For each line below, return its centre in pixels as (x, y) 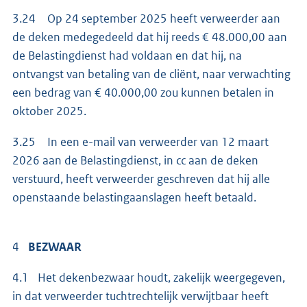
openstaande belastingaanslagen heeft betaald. (135, 198)
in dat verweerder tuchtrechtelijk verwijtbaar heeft (140, 296)
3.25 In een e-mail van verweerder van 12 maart (140, 142)
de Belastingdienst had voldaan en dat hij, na (127, 56)
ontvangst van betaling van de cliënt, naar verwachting (151, 74)
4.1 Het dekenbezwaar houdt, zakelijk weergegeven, (149, 278)
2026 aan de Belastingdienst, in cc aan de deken (135, 161)
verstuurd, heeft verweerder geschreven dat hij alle (141, 179)
